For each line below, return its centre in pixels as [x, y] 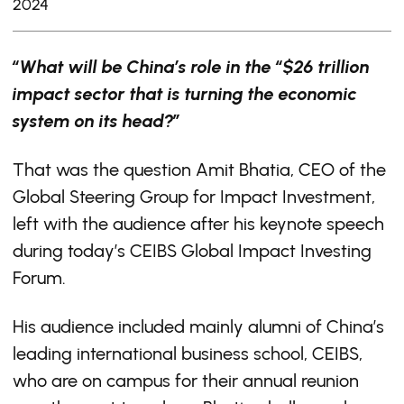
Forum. [39, 278]
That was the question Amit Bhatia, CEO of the [199, 170]
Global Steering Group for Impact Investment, [194, 197]
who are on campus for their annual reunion [186, 381]
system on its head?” [97, 121]
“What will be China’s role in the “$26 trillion [191, 67]
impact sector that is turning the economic [185, 94]
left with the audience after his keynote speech [198, 224]
